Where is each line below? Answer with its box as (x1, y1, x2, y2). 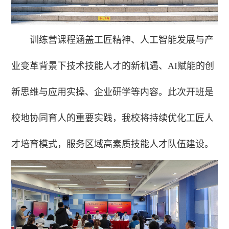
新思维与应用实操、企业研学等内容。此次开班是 (11, 87, 214, 98)
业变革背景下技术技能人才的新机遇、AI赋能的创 (11, 61, 215, 72)
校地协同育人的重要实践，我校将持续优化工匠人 (11, 113, 214, 124)
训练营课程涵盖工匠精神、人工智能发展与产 (30, 35, 214, 45)
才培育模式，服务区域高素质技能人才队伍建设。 (11, 139, 214, 150)
